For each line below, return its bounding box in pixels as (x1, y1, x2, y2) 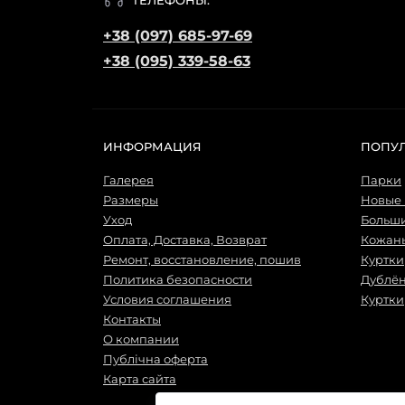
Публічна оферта (103, 352, 208, 366)
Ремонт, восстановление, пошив (103, 252, 301, 267)
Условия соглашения (103, 292, 231, 306)
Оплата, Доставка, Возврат (103, 232, 267, 247)
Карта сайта (103, 372, 176, 386)
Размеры (103, 193, 158, 207)
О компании (103, 332, 179, 346)
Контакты (103, 312, 161, 326)
